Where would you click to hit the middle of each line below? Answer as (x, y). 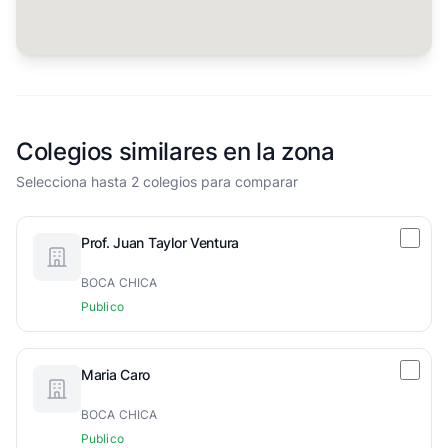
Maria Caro (116, 374)
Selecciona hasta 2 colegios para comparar (157, 181)
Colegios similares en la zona (175, 151)
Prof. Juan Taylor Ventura (160, 242)
